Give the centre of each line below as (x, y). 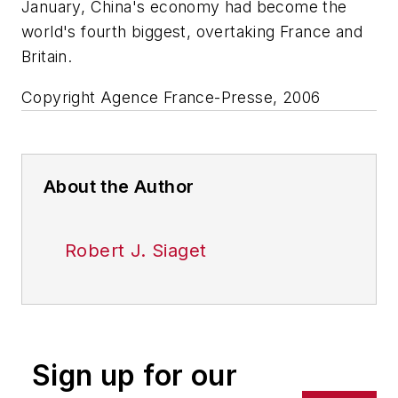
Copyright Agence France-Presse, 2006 (171, 97)
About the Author (119, 186)
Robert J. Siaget (136, 250)
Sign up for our (135, 375)
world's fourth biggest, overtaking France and (192, 32)
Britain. (47, 57)
